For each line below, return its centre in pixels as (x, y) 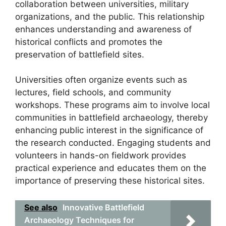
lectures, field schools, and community (93, 92)
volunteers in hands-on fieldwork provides (101, 155)
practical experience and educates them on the (111, 168)
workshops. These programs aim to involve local (112, 105)
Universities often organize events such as (101, 80)
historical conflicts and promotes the (89, 42)
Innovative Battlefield (103, 207)
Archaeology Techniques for (79, 220)
